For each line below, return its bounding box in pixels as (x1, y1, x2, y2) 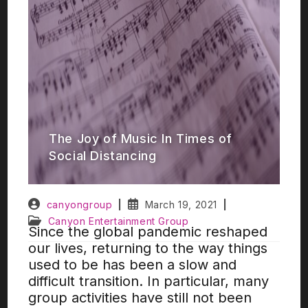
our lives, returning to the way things (28, 240, 268, 256)
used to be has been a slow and (28, 256, 237, 273)
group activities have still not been (28, 289, 252, 306)
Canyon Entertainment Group (47, 215, 189, 227)
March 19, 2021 (144, 199, 218, 210)
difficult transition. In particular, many (28, 273, 269, 289)
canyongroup (46, 199, 113, 210)
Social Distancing (49, 148, 157, 164)
